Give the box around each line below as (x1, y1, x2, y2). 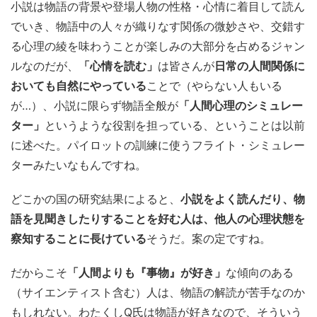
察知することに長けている (11, 231, 146, 246)
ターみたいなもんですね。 (11, 158, 146, 172)
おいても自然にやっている (11, 79, 146, 93)
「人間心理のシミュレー (178, 98, 303, 113)
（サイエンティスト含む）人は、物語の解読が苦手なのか (11, 285, 305, 299)
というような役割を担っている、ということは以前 (45, 118, 305, 132)
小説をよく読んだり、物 (180, 192, 305, 206)
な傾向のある (226, 265, 294, 279)
